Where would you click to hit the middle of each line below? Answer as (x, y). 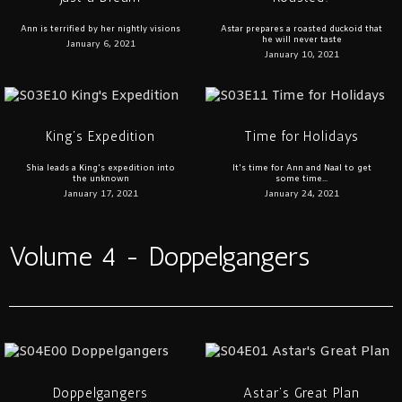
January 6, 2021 (100, 45)
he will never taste (301, 41)
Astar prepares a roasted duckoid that (301, 30)
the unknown (100, 180)
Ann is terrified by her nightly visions (100, 30)
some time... (301, 180)
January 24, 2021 (301, 195)
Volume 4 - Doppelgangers (159, 257)
